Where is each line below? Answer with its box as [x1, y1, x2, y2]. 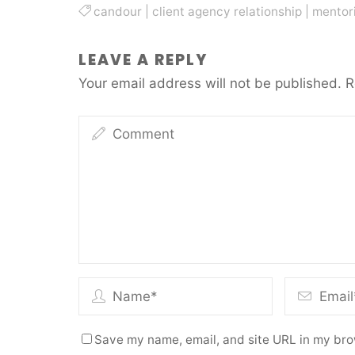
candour [93, 3, 142, 19]
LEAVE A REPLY [78, 49, 208, 71]
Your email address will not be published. [78, 75, 342, 92]
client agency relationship [151, 3, 302, 19]
